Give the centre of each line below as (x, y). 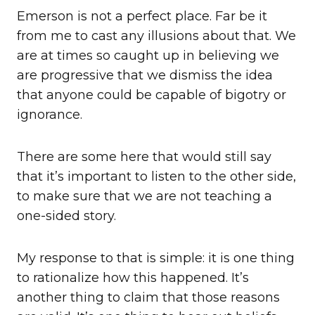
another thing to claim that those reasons (148, 298)
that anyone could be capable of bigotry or (152, 95)
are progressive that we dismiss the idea (145, 76)
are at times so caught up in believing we (148, 56)
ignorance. (50, 115)
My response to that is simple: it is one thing (156, 258)
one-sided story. (66, 216)
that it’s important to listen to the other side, (156, 177)
